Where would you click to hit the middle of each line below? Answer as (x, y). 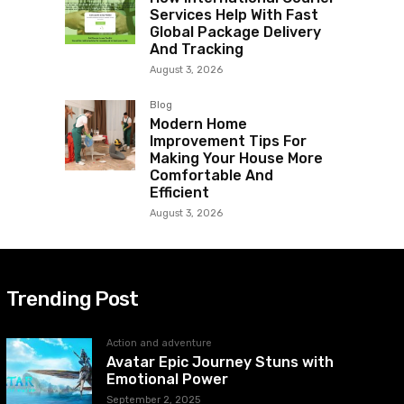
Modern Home (198, 124)
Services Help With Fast (234, 15)
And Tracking (197, 50)
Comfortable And (211, 176)
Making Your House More (236, 159)
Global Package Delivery (235, 32)
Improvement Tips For (228, 142)
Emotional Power (167, 380)
